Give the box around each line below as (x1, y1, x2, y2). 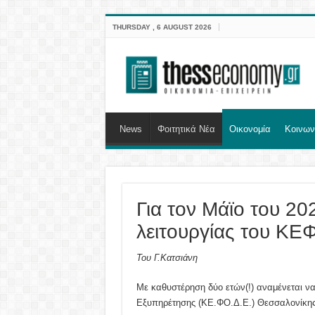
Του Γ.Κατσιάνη (136, 252, 198, 263)
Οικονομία (229, 124, 271, 134)
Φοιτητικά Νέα (157, 124, 215, 134)
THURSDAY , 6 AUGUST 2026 (112, 23, 212, 31)
